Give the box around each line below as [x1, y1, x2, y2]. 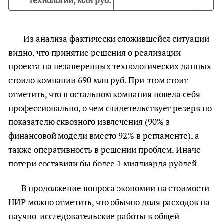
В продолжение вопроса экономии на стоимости [21, 182, 209, 194]
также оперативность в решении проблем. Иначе [8, 144, 201, 155]
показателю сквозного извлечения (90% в [8, 116, 170, 127]
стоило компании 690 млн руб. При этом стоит [8, 74, 188, 86]
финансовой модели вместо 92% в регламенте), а [8, 130, 199, 141]
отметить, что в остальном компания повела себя [8, 88, 200, 100]
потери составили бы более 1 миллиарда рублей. [8, 158, 199, 169]
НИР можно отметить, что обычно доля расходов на [8, 196, 210, 208]
